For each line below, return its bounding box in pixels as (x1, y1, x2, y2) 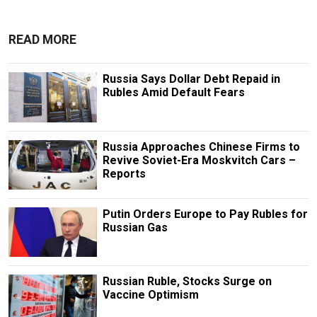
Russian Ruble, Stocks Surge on (102, 274, 272, 288)
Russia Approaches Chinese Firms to (102, 139, 300, 154)
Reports (102, 166, 146, 180)
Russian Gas (102, 220, 168, 234)
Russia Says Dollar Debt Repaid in (102, 72, 280, 86)
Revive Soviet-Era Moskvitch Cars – (102, 153, 296, 167)
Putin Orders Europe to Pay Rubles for (102, 207, 308, 221)
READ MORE (8, 33, 76, 47)
